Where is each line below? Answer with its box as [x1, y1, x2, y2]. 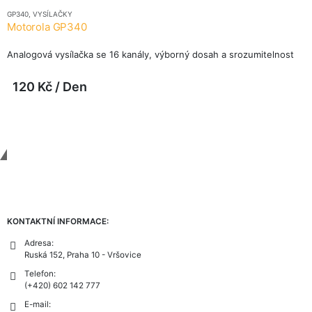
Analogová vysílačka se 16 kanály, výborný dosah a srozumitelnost [7, 48, 294, 60]
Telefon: [24, 269, 56, 279]
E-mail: [24, 299, 51, 310]
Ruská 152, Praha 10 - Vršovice [24, 250, 141, 260]
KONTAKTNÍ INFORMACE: [7, 217, 109, 227]
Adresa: [24, 238, 54, 249]
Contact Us [21, 157, 91, 174]
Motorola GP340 [7, 20, 87, 34]
